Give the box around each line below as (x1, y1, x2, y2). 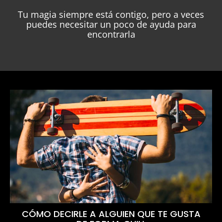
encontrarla (87, 28, 135, 40)
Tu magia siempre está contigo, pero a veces (18, 8, 204, 20)
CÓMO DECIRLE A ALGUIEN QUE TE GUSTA (21, 208, 201, 221)
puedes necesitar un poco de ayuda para (26, 18, 196, 30)
